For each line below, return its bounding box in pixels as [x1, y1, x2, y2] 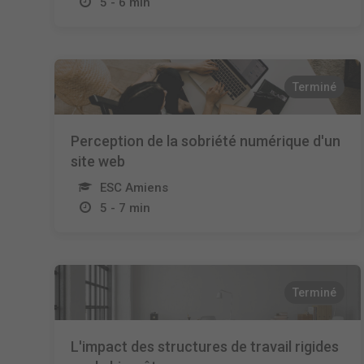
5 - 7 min [100, 201, 151, 215]
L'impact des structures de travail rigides [71, 338, 340, 355]
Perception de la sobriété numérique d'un [71, 132, 341, 149]
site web [71, 153, 126, 170]
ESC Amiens [100, 180, 169, 195]
